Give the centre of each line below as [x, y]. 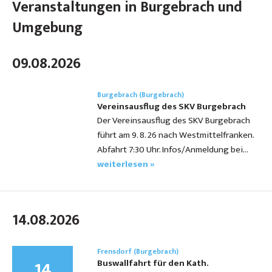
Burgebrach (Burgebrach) [141, 95]
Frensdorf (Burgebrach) [138, 252]
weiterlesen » [126, 165]
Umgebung [47, 28]
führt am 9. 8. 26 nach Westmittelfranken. [175, 135]
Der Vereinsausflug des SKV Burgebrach [174, 121]
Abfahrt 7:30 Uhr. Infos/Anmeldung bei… [172, 150]
